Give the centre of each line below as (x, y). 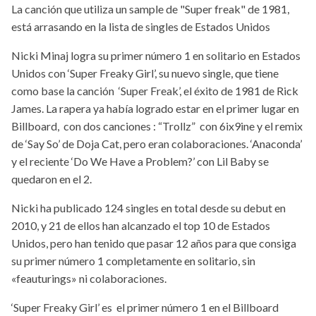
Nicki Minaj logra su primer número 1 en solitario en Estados (156, 56)
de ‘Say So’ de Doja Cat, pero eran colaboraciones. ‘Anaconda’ (157, 144)
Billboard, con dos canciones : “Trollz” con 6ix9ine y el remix (157, 126)
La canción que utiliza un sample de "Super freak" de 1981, (150, 9)
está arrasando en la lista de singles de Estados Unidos (141, 27)
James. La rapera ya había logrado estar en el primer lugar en (155, 109)
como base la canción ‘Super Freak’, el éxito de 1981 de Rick (155, 91)
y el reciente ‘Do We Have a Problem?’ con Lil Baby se (140, 162)
